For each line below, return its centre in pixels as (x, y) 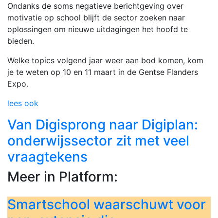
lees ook (23, 103)
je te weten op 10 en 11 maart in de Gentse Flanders (103, 72)
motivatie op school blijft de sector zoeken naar (96, 18)
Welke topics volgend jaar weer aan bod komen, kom (105, 60)
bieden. (21, 41)
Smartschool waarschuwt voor (107, 204)
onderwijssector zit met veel (98, 141)
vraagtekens (47, 157)
